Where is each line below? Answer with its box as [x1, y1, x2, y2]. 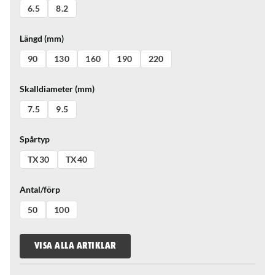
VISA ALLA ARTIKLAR [34, 241, 116, 251]
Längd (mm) [20, 33, 64, 44]
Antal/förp [20, 184, 60, 195]
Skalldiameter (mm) [20, 83, 95, 94]
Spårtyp [20, 133, 50, 144]
